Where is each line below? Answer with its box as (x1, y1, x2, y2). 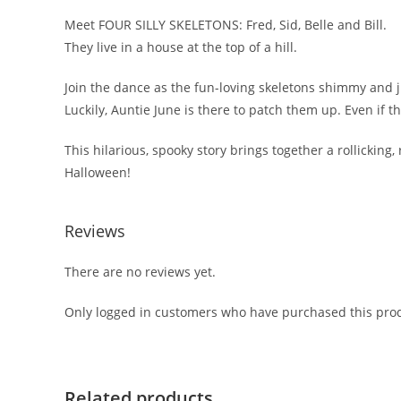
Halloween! (64, 164, 131, 181)
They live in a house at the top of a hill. (64, 38, 297, 55)
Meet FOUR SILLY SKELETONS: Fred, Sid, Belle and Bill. (64, 16, 387, 33)
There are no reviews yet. (64, 263, 216, 280)
